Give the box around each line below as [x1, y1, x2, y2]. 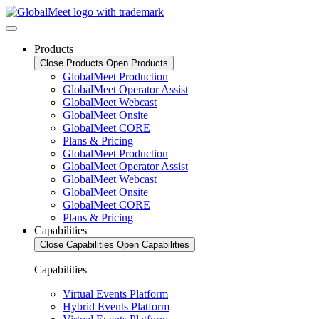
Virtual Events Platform [63, 288, 168, 300]
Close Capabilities [40, 239, 114, 250]
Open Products [106, 58, 168, 68]
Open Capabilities [117, 239, 189, 250]
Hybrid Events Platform [63, 300, 169, 313]
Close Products [40, 58, 103, 68]
